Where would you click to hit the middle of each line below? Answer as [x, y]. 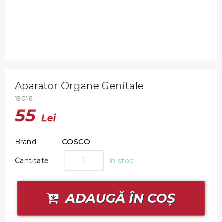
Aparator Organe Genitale [80, 86]
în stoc [120, 161]
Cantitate [32, 161]
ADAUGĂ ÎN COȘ [118, 198]
